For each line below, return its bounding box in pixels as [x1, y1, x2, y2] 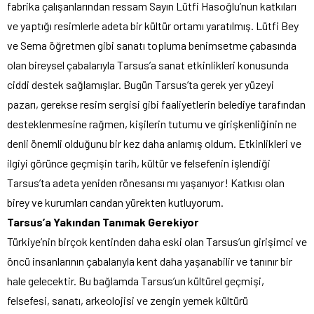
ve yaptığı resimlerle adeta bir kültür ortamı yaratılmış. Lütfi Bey [7, 18, 299, 32]
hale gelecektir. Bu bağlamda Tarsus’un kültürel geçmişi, [7, 273, 264, 287]
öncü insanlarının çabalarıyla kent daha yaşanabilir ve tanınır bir [7, 254, 292, 268]
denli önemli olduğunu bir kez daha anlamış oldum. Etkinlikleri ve [7, 136, 301, 150]
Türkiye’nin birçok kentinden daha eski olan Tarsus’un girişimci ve [7, 234, 307, 248]
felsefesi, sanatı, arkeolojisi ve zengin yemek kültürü [7, 293, 248, 307]
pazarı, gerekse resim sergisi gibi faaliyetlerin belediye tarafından [7, 97, 306, 111]
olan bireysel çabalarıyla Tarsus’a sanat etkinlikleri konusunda [7, 57, 289, 71]
